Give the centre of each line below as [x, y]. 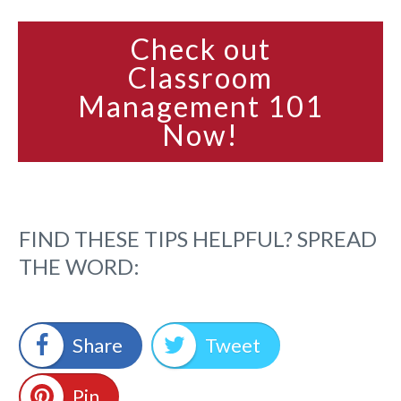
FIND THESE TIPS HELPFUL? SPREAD [198, 238]
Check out [200, 48]
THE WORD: [79, 266]
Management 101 [200, 106]
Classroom [200, 77]
